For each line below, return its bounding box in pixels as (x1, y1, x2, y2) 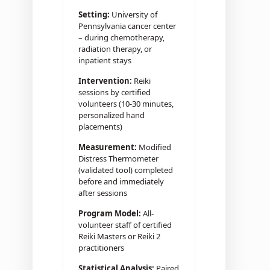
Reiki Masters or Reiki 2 (78, 231, 160, 242)
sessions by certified (78, 87, 151, 98)
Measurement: (78, 142, 137, 153)
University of (109, 9, 157, 20)
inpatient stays (78, 55, 131, 66)
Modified (136, 142, 171, 153)
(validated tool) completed (78, 165, 173, 176)
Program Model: (78, 208, 141, 219)
